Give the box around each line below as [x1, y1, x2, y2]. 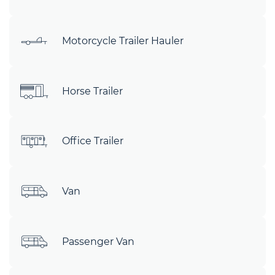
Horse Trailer [62, 85, 123, 97]
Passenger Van [62, 236, 134, 248]
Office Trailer [62, 135, 123, 147]
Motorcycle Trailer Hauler [62, 34, 184, 47]
